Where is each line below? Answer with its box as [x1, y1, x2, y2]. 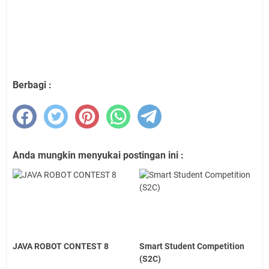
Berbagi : [13, 79, 52, 91]
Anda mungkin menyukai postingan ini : [13, 149, 184, 161]
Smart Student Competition [139, 241, 245, 252]
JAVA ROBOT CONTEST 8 [13, 241, 109, 252]
